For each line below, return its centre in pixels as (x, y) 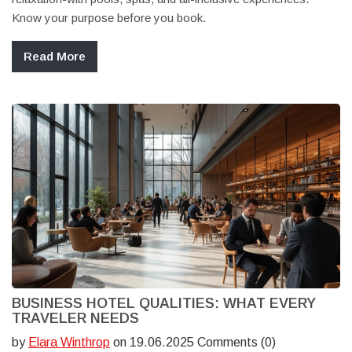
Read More (55, 57)
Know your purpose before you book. (109, 18)
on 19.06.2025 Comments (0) (193, 343)
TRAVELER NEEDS (75, 319)
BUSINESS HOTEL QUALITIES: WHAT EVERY (164, 304)
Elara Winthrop (69, 343)
